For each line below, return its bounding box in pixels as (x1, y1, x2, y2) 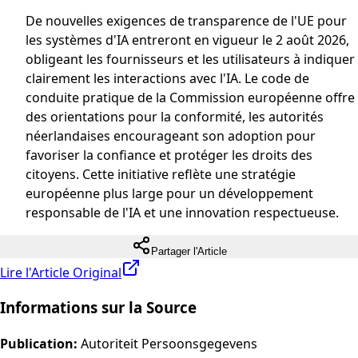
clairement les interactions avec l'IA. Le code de (26, 69, 309, 87)
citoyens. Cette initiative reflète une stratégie (26, 165, 296, 183)
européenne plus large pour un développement (26, 184, 313, 202)
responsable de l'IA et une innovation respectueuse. (26, 203, 339, 221)
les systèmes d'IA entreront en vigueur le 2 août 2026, (26, 30, 349, 49)
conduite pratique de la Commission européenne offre (26, 88, 355, 106)
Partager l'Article (150, 245, 227, 257)
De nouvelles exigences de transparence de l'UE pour (26, 11, 347, 30)
